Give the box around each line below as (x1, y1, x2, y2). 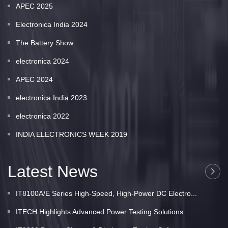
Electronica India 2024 (16, 20, 88, 28)
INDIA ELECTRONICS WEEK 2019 (16, 130, 127, 138)
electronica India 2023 (16, 93, 87, 102)
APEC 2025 (16, 2, 53, 10)
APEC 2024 (16, 75, 53, 83)
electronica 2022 (16, 111, 69, 120)
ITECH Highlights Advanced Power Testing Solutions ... (16, 207, 191, 216)
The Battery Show (16, 38, 73, 47)
